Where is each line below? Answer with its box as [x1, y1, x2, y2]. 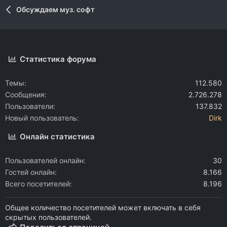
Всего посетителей [5, 179, 70, 188]
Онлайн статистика [20, 132, 95, 142]
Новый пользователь [5, 113, 77, 123]
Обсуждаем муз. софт [16, 5, 95, 14]
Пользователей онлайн [5, 156, 84, 165]
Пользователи [5, 102, 53, 111]
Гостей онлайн [5, 168, 55, 177]
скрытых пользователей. [5, 213, 92, 222]
